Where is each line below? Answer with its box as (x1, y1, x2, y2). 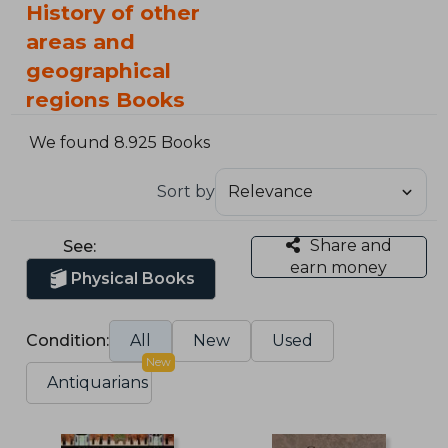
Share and (309, 235, 392, 255)
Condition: (26, 330, 110, 350)
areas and (26, 29, 136, 54)
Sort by (156, 181, 215, 201)
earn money (290, 257, 388, 277)
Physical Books (71, 268, 196, 288)
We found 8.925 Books (29, 133, 211, 153)
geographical (26, 58, 172, 83)
